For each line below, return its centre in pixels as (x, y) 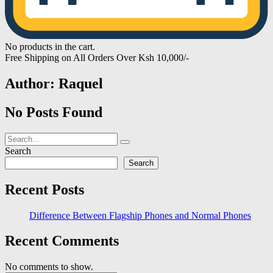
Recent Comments (62, 241)
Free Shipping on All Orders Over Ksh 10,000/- (97, 58)
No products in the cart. (50, 47)
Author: (32, 83)
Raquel (81, 83)
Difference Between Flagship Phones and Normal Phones (140, 215)
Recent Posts (44, 189)
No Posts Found (54, 112)
